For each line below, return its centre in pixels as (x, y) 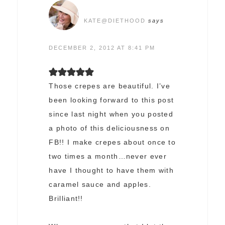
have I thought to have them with (111, 171)
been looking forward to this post (111, 100)
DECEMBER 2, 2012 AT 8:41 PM (102, 48)
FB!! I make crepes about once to (113, 142)
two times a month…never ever (108, 156)
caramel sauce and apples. (100, 185)
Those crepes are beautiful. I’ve (110, 86)
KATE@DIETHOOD (115, 21)
